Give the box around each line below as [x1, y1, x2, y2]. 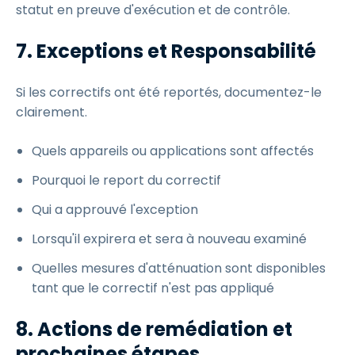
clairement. [16, 103, 87, 121]
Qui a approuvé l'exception [32, 200, 198, 219]
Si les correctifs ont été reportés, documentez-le [16, 83, 322, 101]
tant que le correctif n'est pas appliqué [32, 279, 274, 297]
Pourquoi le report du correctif [32, 171, 221, 189]
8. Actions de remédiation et [16, 316, 292, 342]
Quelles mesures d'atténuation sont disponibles [32, 259, 326, 277]
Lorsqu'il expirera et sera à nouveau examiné [32, 230, 307, 248]
